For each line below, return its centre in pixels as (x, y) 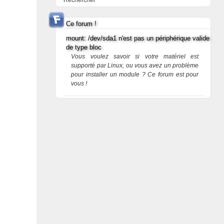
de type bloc (84, 47)
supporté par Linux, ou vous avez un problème (135, 65)
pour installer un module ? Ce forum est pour (135, 74)
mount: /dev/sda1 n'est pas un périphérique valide (138, 38)
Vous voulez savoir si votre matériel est (135, 56)
